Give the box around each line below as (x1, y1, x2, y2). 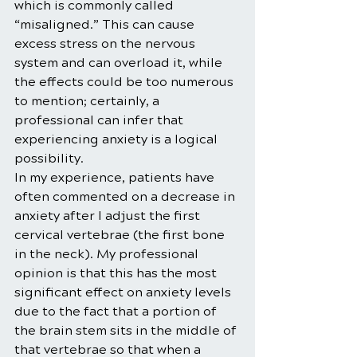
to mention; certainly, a (14, 93, 163, 109)
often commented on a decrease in (14, 189, 238, 205)
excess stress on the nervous (14, 36, 198, 52)
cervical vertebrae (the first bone (14, 227, 228, 243)
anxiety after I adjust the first (14, 208, 203, 224)
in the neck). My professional (14, 246, 202, 262)
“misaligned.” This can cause (14, 17, 198, 33)
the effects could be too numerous (14, 74, 237, 90)
